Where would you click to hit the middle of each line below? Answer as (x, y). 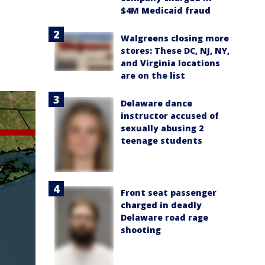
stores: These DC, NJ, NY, (175, 50)
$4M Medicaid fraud (166, 10)
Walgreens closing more (175, 38)
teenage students (161, 140)
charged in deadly (161, 205)
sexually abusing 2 (162, 128)
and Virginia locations (170, 63)
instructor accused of (170, 115)
